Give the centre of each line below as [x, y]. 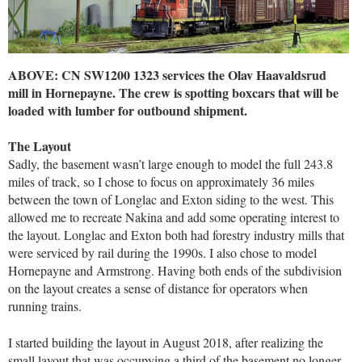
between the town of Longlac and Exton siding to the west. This [171, 200]
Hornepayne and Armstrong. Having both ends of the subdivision [175, 271]
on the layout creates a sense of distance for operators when [158, 288]
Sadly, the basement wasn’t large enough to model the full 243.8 [170, 164]
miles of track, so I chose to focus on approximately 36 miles [161, 182]
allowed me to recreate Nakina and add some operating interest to [174, 217]
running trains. [45, 306]
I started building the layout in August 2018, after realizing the [166, 342]
